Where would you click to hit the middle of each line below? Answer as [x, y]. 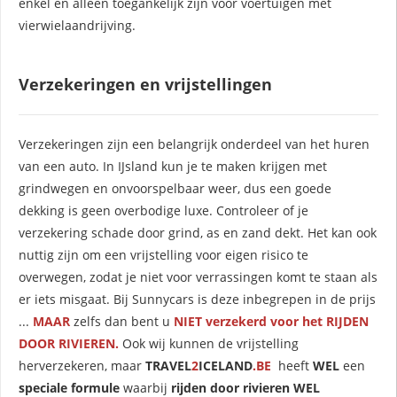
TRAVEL [168, 365]
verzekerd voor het [266, 321]
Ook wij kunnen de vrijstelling [209, 343]
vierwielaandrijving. [77, 25]
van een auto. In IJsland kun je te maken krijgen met [173, 166]
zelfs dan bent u [124, 321]
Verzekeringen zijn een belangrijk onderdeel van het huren [194, 144]
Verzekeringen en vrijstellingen [145, 84]
